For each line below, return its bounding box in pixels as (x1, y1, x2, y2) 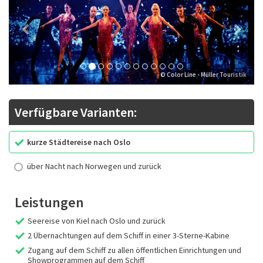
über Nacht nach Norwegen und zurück (27, 161, 161, 172)
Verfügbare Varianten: (15, 104, 137, 121)
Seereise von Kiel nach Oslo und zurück (28, 215, 166, 227)
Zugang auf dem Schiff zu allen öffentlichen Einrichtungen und (28, 245, 241, 256)
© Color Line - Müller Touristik (160, 70, 247, 79)
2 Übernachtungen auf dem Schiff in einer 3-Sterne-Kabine (28, 230, 230, 241)
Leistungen (15, 193, 84, 212)
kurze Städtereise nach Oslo (27, 137, 130, 148)
